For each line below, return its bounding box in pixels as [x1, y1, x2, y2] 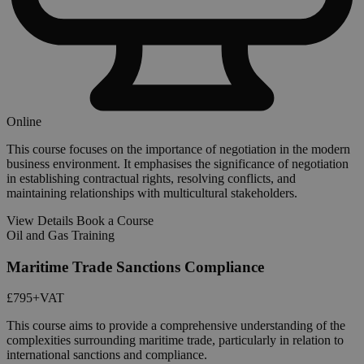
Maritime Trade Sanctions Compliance [6, 258, 264, 275]
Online [6, 115, 41, 128]
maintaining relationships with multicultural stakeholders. [6, 186, 297, 200]
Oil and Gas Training [6, 228, 115, 242]
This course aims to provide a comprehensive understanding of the [6, 318, 345, 333]
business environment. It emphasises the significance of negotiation [6, 157, 349, 171]
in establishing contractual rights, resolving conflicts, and [6, 171, 296, 185]
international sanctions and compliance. [6, 348, 207, 362]
